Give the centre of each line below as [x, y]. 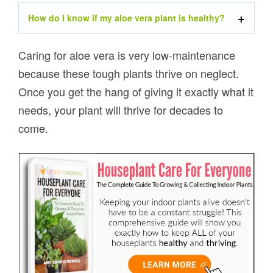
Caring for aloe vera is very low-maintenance [127, 55]
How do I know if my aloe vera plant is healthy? [127, 17]
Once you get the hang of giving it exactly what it [136, 91]
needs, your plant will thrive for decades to [121, 109]
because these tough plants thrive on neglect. [129, 73]
